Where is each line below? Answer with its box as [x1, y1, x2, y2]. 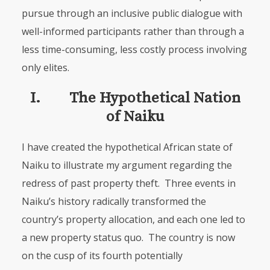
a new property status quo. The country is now [21, 231, 235, 244]
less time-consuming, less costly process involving [21, 43, 247, 56]
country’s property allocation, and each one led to [21, 213, 245, 226]
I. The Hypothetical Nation [30, 89, 240, 107]
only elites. [21, 61, 69, 74]
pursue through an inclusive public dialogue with [21, 7, 242, 20]
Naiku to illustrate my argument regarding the [21, 159, 232, 172]
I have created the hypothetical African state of [21, 140, 233, 154]
